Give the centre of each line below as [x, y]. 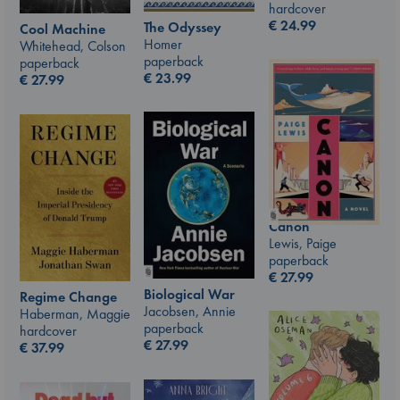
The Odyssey [183, 27]
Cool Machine [62, 29]
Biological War [189, 295]
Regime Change [68, 297]
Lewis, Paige [303, 243]
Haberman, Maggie [75, 314]
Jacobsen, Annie [190, 312]
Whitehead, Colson [73, 46]
